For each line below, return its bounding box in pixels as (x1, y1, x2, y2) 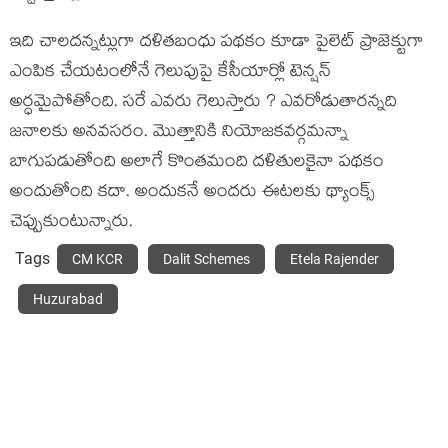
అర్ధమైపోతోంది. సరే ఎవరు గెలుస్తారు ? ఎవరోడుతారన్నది (10, 89, 397, 118)
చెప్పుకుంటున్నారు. (10, 209, 133, 238)
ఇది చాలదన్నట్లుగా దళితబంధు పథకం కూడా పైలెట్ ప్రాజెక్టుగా (10, 29, 424, 58)
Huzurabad (33, 291, 103, 307)
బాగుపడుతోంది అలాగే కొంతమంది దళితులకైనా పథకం (10, 149, 384, 178)
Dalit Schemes (163, 251, 250, 267)
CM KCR (72, 251, 123, 267)
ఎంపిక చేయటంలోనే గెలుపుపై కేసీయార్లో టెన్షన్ (10, 59, 331, 88)
